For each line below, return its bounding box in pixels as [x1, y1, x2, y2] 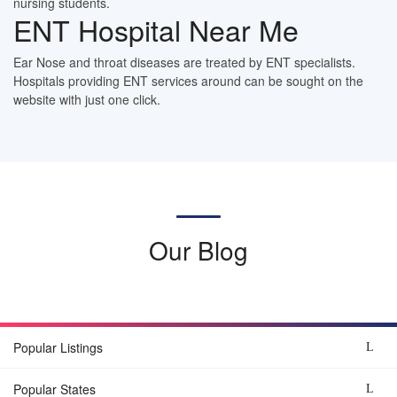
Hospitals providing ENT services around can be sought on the [13, 72, 363, 90]
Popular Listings [13, 339, 103, 357]
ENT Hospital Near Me [13, 9, 299, 51]
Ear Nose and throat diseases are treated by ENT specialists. [13, 53, 355, 72]
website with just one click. [13, 90, 160, 109]
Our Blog [149, 232, 248, 269]
